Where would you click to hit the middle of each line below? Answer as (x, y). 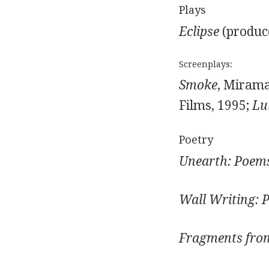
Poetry (196, 140)
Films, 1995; (215, 105)
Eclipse (199, 32)
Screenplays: (205, 64)
